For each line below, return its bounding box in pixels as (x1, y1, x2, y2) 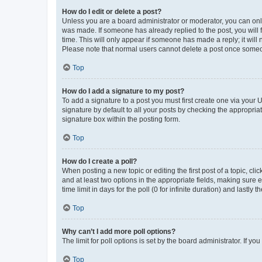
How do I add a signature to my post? (62, 87, 184, 95)
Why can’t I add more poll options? (62, 227, 175, 236)
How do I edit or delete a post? (62, 7, 161, 16)
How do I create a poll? (62, 157, 137, 166)
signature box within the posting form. (62, 115, 180, 123)
